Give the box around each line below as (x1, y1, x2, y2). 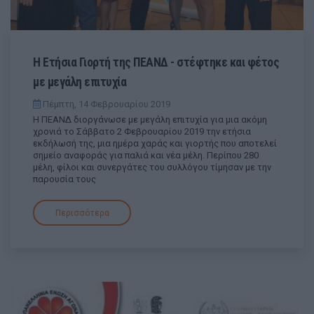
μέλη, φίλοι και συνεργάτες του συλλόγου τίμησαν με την (33, 162, 271, 173)
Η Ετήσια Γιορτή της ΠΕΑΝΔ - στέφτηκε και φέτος (33, 55, 279, 70)
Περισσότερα (55, 207, 109, 218)
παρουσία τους (33, 174, 96, 185)
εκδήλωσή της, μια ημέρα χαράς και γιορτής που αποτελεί (33, 138, 277, 149)
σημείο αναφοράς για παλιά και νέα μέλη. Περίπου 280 (33, 150, 259, 161)
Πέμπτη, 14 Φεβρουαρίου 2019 (41, 99, 170, 110)
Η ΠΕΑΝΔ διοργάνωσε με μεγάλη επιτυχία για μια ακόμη (33, 114, 267, 125)
